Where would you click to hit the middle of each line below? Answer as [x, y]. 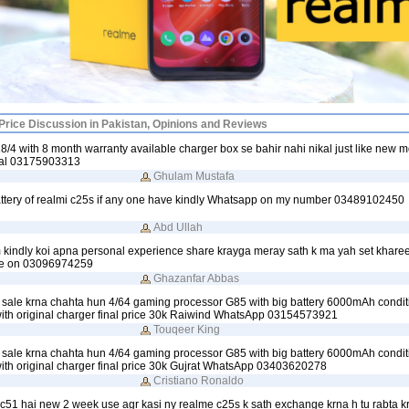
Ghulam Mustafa [194, 176]
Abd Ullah [178, 227]
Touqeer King [186, 329]
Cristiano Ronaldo [198, 380]
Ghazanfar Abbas [196, 278]
